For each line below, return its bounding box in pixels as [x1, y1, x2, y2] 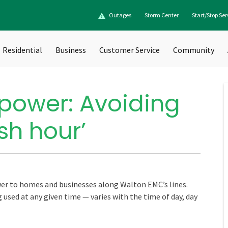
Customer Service [99, 45, 160, 55]
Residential [3, 45, 42, 55]
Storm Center [145, 11, 179, 19]
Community [173, 45, 214, 55]
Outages [109, 11, 131, 19]
